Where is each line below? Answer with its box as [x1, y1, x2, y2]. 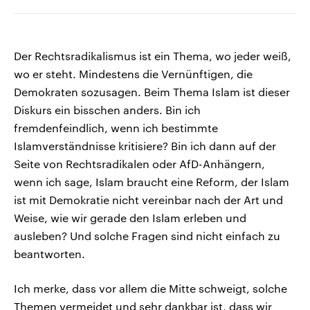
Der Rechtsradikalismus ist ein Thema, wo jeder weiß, [14, 49, 291, 63]
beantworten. [14, 247, 85, 261]
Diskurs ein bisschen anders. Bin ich [14, 103, 201, 117]
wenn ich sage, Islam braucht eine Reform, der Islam [14, 175, 289, 189]
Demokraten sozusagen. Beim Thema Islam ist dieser [14, 85, 290, 99]
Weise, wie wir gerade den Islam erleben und [14, 211, 246, 225]
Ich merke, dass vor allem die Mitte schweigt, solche [14, 282, 287, 295]
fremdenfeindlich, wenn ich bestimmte [14, 121, 218, 135]
